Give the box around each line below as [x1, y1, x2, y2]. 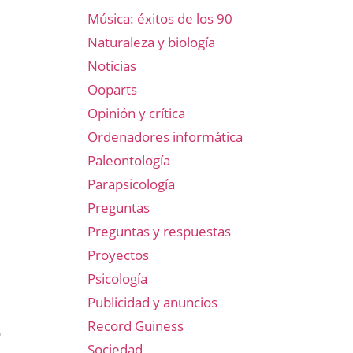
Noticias [87, 57, 136, 75]
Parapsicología [87, 175, 175, 193]
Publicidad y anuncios [87, 293, 217, 311]
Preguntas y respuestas [87, 222, 231, 240]
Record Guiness [87, 317, 184, 335]
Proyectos [87, 246, 149, 264]
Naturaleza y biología [87, 33, 215, 51]
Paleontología [87, 151, 170, 169]
